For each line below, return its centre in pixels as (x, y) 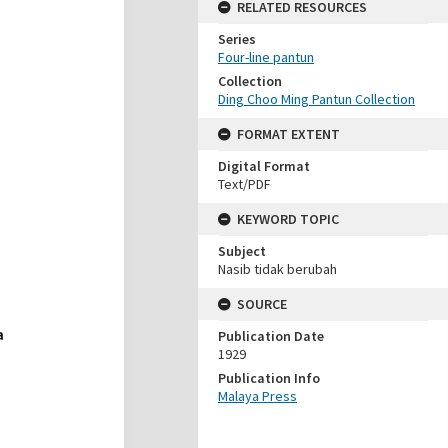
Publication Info (269, 378)
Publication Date (271, 336)
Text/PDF (244, 184)
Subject (242, 251)
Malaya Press (257, 396)
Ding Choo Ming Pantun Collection (316, 99)
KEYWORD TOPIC (288, 219)
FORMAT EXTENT (288, 134)
